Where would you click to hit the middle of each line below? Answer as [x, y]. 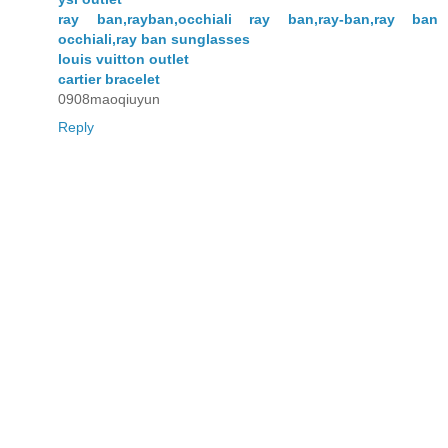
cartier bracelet [109, 79]
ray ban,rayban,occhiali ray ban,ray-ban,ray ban [248, 19]
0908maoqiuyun [109, 99]
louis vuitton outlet [123, 59]
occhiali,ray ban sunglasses [154, 39]
